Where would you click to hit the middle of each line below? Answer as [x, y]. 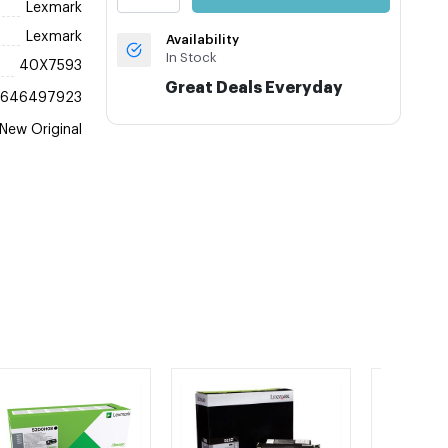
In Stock [192, 57]
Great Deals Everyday [253, 88]
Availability [203, 39]
